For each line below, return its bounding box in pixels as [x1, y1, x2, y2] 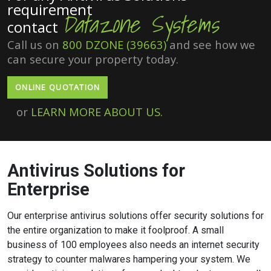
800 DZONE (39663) [62, 37, 166, 52]
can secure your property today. [7, 51, 178, 67]
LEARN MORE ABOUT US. [31, 104, 163, 119]
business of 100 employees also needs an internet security [7, 239, 260, 250]
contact [7, 17, 62, 37]
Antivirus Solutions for [7, 160, 185, 181]
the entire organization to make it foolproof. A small [7, 224, 224, 236]
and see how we [166, 37, 255, 52]
